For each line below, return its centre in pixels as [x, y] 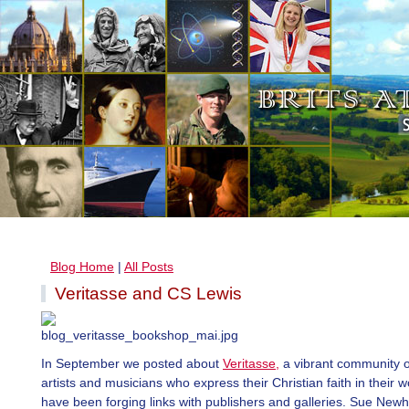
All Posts [149, 267]
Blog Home [82, 267]
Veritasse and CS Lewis [148, 294]
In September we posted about [132, 363]
